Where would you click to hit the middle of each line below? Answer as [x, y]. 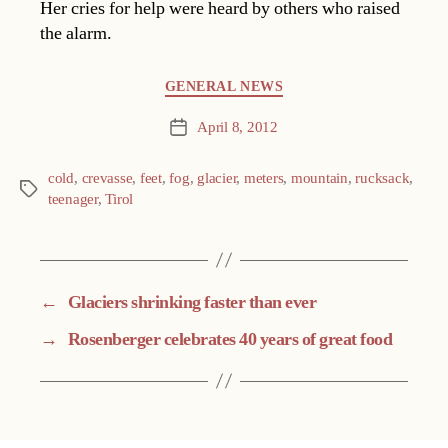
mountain [319, 178]
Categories [57, 83]
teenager [73, 199]
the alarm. [76, 34]
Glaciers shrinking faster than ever [192, 302]
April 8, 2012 [237, 127]
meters [263, 178]
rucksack [382, 178]
